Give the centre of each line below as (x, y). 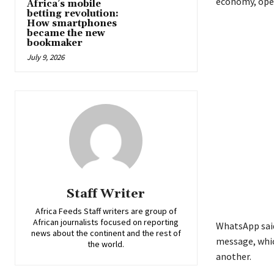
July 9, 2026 (46, 57)
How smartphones (72, 23)
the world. (106, 244)
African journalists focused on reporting (106, 222)
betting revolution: (73, 13)
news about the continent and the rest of (106, 233)
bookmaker (55, 43)
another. (233, 256)
